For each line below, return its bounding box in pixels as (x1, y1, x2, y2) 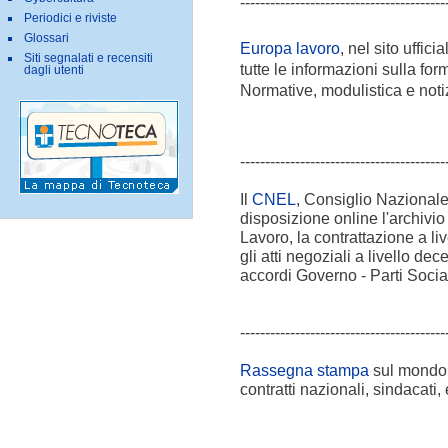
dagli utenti (24, 63, 84, 78)
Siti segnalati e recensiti (24, 51, 153, 66)
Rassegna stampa (239, 361, 369, 380)
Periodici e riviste (24, 11, 117, 26)
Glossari (24, 31, 69, 46)
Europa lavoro (239, 38, 340, 57)
